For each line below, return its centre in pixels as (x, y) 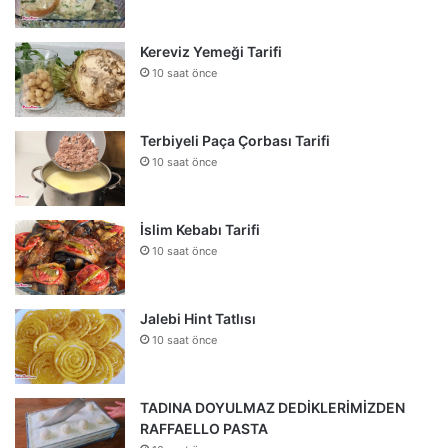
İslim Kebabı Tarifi (200, 229)
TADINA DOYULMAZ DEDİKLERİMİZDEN (272, 407)
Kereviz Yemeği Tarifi (211, 51)
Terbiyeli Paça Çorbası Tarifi (235, 140)
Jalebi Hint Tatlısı (198, 318)
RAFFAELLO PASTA (204, 428)
